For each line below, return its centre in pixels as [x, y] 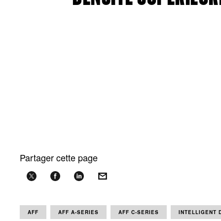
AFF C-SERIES [139, 212]
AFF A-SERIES [78, 212]
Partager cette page [59, 157]
